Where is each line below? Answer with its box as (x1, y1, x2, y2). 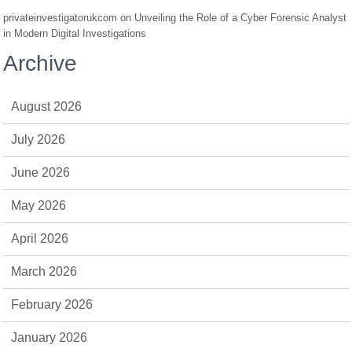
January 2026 (11, 330, 88, 344)
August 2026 (11, 99, 82, 113)
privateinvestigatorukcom (3, 11, 118, 24)
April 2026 (11, 231, 69, 245)
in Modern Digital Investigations (3, 27, 147, 39)
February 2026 (11, 297, 93, 311)
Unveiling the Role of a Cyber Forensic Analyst (134, 11, 347, 24)
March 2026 (11, 264, 78, 278)
